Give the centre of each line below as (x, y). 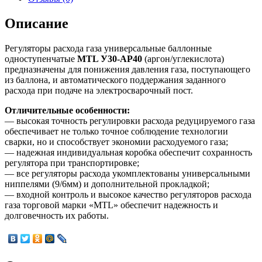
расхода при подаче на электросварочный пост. (99, 91)
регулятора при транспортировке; (72, 163)
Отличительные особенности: (67, 111)
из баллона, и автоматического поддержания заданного (115, 80)
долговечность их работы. (57, 216)
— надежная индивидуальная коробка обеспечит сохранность (128, 153)
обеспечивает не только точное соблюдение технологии (116, 132)
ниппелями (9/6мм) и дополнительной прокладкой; (107, 184)
